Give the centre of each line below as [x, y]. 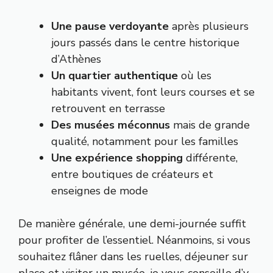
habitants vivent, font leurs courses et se [153, 92]
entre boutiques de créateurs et [132, 175]
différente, [210, 158]
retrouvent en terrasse [108, 109]
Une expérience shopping [117, 158]
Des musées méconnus [111, 125]
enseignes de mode [100, 191]
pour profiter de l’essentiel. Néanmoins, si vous [134, 240]
